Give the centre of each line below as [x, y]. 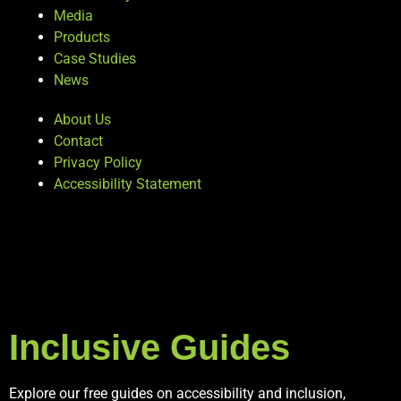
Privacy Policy [98, 163]
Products [82, 38]
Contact [78, 141]
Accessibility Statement [128, 184]
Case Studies [95, 59]
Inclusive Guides [149, 348]
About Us [82, 120]
